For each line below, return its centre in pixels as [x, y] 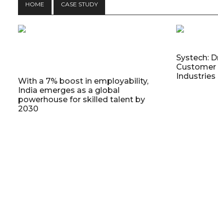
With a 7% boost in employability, [83, 81]
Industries [196, 76]
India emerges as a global [69, 90]
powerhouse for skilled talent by [82, 100]
